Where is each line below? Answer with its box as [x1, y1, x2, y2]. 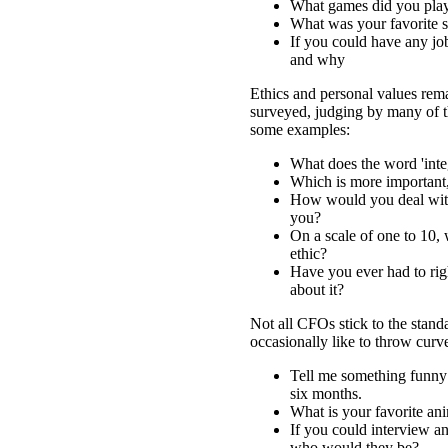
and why [290, 51, 353, 69]
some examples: [250, 121, 358, 139]
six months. [290, 385, 362, 403]
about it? [290, 281, 344, 299]
